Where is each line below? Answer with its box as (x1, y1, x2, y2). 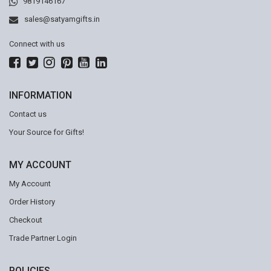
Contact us (9, 109, 47, 119)
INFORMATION (9, 90, 72, 101)
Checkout (9, 215, 42, 224)
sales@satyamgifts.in (24, 15, 100, 24)
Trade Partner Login (9, 233, 77, 243)
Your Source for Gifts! (9, 128, 84, 137)
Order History (9, 197, 55, 206)
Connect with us (9, 39, 65, 48)
